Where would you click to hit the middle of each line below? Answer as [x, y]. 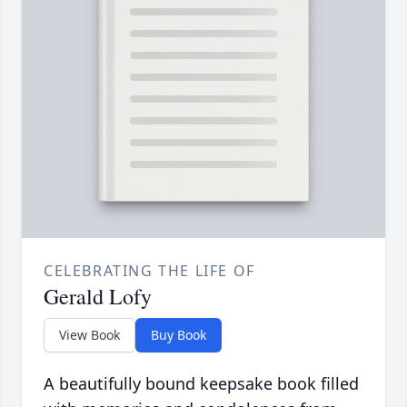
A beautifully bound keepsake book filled [201, 384]
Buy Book [179, 335]
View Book [89, 335]
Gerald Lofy [98, 297]
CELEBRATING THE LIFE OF [149, 271]
